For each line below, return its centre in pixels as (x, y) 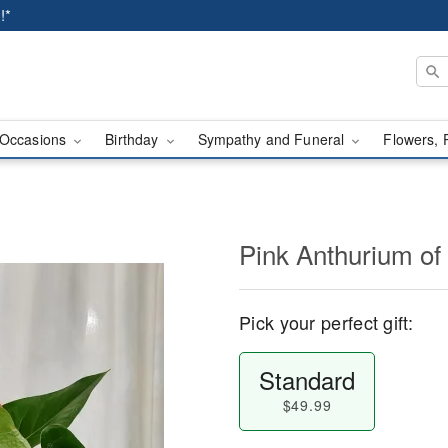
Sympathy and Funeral (273, 139)
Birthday (134, 139)
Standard (306, 379)
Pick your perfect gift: (326, 322)
